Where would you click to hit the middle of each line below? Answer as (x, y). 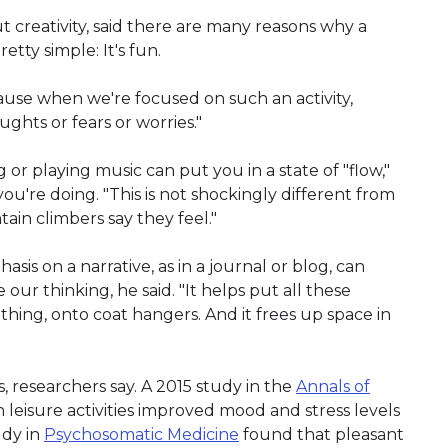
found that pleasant (321, 434)
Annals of (333, 386)
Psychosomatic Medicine (141, 434)
